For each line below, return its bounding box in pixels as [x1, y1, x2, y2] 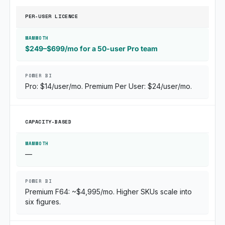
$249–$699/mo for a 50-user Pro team [25, 44, 158, 53]
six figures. [25, 197, 61, 206]
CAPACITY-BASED [25, 118, 72, 126]
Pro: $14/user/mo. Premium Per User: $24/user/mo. [25, 82, 192, 90]
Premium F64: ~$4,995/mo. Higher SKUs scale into [25, 187, 192, 196]
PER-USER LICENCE [25, 13, 78, 20]
